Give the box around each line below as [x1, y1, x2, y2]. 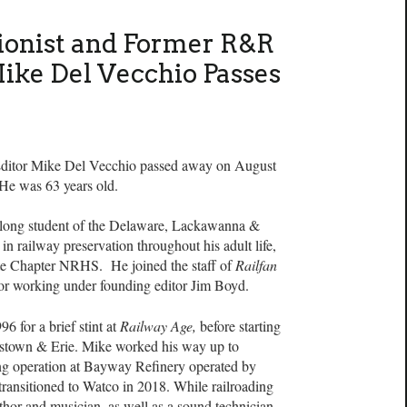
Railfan [235, 255, 277, 275]
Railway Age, [120, 315, 196, 335]
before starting [196, 315, 281, 335]
